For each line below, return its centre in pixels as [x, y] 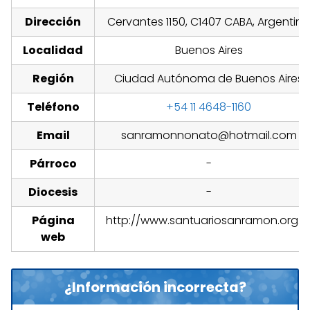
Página [53, 221]
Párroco [53, 164]
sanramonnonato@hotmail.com [209, 136]
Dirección [53, 22]
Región [53, 79]
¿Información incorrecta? [155, 287]
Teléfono [53, 107]
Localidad [53, 51]
